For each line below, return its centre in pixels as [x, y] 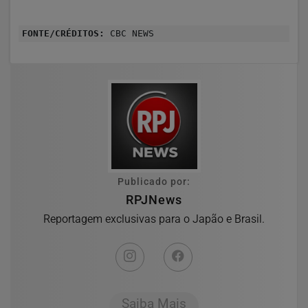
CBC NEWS [129, 33]
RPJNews [154, 200]
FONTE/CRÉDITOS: [63, 33]
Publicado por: [154, 181]
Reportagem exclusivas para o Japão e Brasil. [154, 219]
